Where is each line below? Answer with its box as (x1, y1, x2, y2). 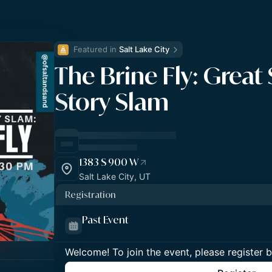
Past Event (82, 213, 129, 226)
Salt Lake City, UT (79, 171, 151, 182)
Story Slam (55, 86, 169, 117)
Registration (65, 189, 115, 200)
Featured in (73, 44, 119, 54)
